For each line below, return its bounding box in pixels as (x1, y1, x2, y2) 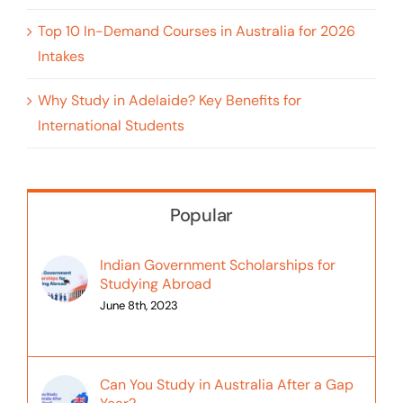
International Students (37, 116, 184, 136)
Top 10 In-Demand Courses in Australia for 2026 (37, 22, 355, 41)
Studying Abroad (99, 274, 211, 294)
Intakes (37, 47, 85, 67)
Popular (170, 203, 233, 228)
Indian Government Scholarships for (99, 255, 336, 275)
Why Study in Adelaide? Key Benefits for (37, 91, 301, 111)
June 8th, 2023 (99, 298, 178, 314)
